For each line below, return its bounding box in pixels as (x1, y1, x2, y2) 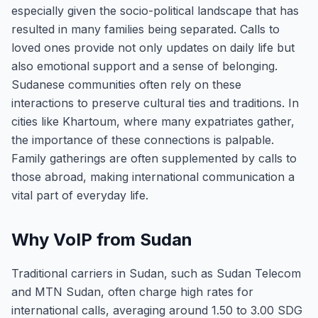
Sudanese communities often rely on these (11, 77, 241, 92)
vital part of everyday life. (11, 188, 148, 202)
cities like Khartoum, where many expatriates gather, (11, 114, 295, 128)
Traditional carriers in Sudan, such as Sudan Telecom (11, 266, 301, 280)
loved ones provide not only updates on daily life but (11, 40, 295, 55)
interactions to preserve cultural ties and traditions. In (11, 96, 299, 110)
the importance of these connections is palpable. (11, 133, 274, 147)
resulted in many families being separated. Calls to (11, 22, 280, 36)
